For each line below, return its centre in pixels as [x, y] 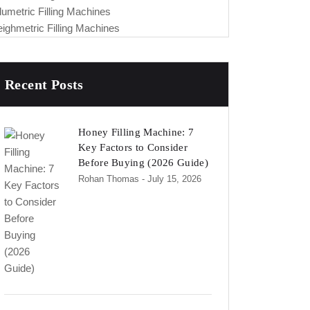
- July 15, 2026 [172, 179]
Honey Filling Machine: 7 [136, 132]
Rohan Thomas [109, 179]
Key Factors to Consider [133, 147]
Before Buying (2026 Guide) [143, 163]
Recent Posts [44, 84]
